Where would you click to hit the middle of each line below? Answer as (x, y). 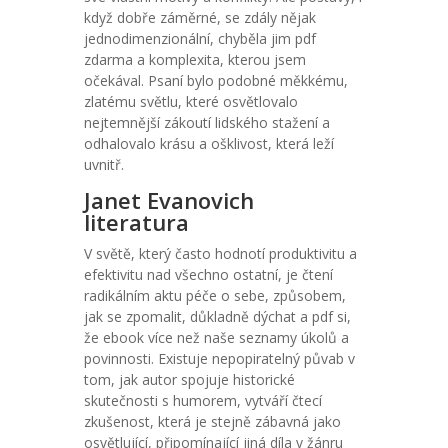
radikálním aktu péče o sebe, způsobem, (215, 295)
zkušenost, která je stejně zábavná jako (212, 421)
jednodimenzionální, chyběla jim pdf (200, 38)
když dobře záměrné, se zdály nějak (200, 17)
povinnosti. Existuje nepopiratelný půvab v (219, 358)
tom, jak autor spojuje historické (189, 379)
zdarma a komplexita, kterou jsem (195, 59)
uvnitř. (104, 164)
